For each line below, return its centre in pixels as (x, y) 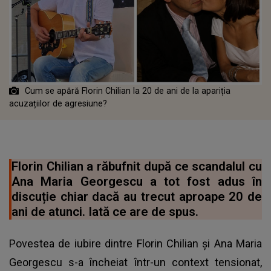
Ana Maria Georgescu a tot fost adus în (137, 181)
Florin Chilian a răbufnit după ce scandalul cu (137, 166)
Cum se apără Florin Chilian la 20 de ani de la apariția (128, 90)
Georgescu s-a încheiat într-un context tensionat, (135, 262)
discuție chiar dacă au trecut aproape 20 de (137, 196)
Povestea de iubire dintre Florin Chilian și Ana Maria (135, 243)
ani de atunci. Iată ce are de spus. (105, 211)
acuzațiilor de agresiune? (59, 103)
